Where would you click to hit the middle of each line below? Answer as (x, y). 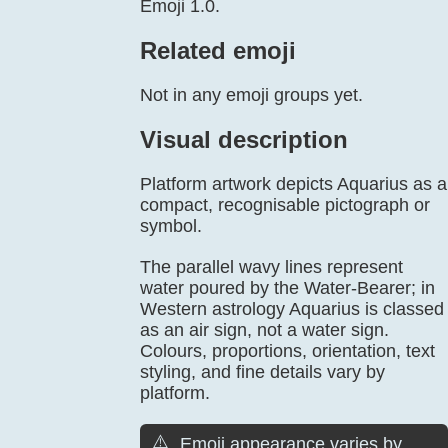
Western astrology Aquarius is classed (292, 309)
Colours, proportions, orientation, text (287, 351)
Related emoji (218, 50)
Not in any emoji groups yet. (251, 95)
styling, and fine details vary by (262, 372)
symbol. (171, 226)
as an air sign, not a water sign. (264, 330)
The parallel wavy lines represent (271, 267)
